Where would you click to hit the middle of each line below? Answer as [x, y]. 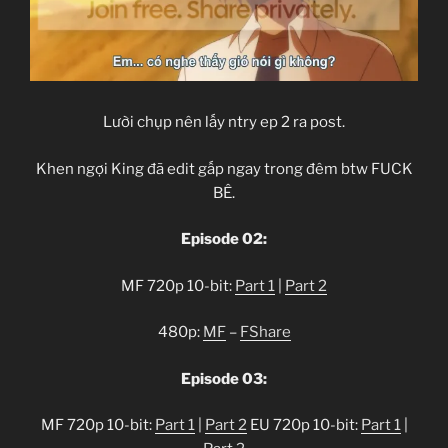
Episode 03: [224, 378]
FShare [265, 332]
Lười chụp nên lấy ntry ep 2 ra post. [224, 122]
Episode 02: [224, 239]
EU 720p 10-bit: [303, 425]
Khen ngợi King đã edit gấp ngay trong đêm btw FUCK [224, 168]
